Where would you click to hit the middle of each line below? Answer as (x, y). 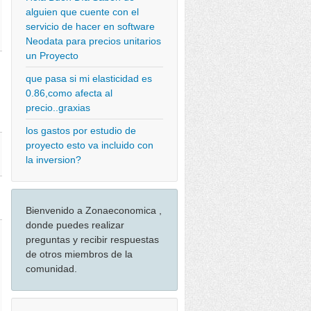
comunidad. (51, 269)
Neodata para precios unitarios (93, 41)
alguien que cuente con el (82, 12)
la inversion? (53, 160)
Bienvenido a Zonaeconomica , (94, 210)
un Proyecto (52, 56)
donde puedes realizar (75, 225)
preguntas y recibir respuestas (92, 239)
